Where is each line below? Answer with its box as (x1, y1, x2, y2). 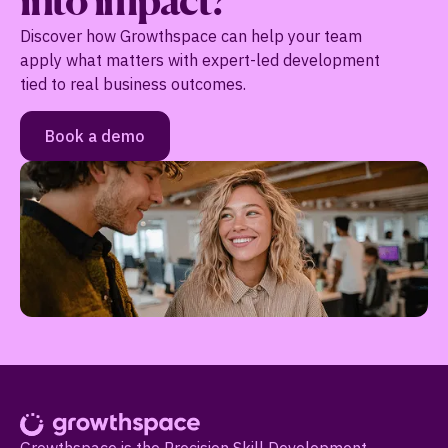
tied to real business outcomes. (20, 74, 246, 94)
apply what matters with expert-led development (20, 50, 380, 70)
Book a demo (45, 126, 145, 146)
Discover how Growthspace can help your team (20, 26, 362, 46)
